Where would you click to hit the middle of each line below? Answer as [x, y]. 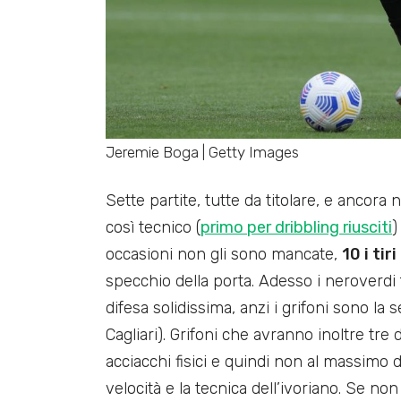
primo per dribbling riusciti [296, 228]
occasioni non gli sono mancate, [224, 255]
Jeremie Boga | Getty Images [202, 153]
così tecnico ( [153, 228]
